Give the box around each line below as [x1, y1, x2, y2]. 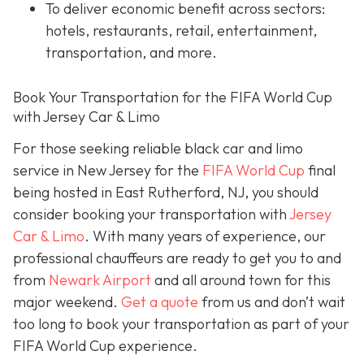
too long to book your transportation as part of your [13, 314, 349, 334]
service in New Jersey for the [13, 161, 202, 180]
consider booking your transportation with [13, 205, 289, 224]
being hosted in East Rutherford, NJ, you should [13, 183, 318, 202]
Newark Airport [49, 271, 151, 290]
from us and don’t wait [198, 292, 345, 312]
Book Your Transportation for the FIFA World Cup [13, 87, 332, 106]
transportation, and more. [45, 43, 217, 63]
